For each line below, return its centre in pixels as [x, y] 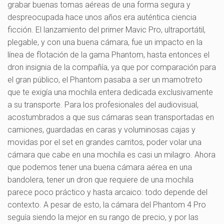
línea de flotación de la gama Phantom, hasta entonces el [108, 54]
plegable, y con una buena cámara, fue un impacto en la [105, 42]
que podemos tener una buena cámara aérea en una [100, 167]
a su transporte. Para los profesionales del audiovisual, [103, 104]
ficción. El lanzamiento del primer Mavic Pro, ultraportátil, [106, 29]
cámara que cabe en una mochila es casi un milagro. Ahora [111, 154]
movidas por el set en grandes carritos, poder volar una [104, 142]
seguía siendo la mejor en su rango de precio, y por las [103, 217]
